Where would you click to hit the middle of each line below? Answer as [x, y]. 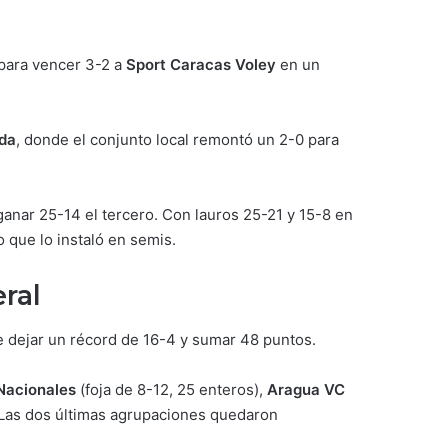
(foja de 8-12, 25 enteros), [171, 389]
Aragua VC [306, 389]
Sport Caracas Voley [201, 64]
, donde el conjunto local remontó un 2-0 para [177, 139]
